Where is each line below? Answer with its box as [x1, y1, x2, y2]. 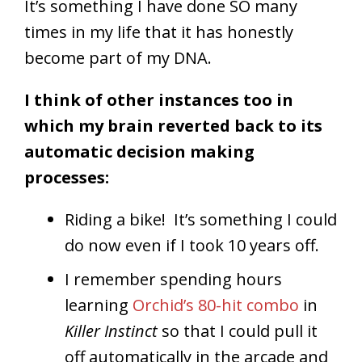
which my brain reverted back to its [24, 114, 322, 137]
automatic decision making [24, 140, 255, 162]
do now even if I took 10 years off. [65, 234, 319, 256]
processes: [24, 166, 109, 188]
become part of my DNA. [24, 46, 212, 69]
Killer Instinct [65, 319, 158, 342]
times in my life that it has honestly [24, 20, 293, 43]
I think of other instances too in [24, 88, 293, 111]
